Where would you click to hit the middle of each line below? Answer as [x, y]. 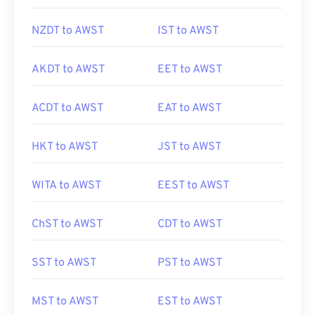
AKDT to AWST [68, 70]
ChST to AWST [67, 224]
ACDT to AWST [67, 108]
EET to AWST [190, 70]
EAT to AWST [189, 108]
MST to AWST [65, 302]
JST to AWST [189, 147]
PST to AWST [190, 263]
